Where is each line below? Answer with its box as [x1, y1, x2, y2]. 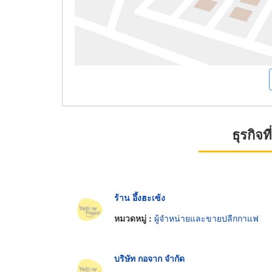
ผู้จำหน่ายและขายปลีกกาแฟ [154, 211, 259, 224]
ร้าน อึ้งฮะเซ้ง [114, 191, 165, 204]
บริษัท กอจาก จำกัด [114, 252, 185, 265]
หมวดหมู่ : [114, 211, 154, 224]
